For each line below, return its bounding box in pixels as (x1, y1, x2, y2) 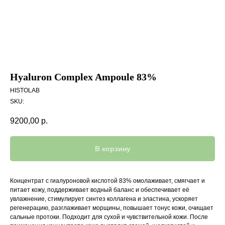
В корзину (94, 145, 131, 153)
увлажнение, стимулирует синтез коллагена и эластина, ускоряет (10, 195, 198, 203)
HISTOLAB (10, 87, 40, 94)
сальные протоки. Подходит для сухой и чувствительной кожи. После (10, 213, 208, 221)
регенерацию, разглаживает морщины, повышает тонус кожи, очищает (10, 204, 213, 212)
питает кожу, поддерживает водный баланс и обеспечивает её (10, 186, 189, 194)
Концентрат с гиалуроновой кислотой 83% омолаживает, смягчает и (10, 177, 205, 185)
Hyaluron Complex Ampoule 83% (10, 71, 157, 82)
